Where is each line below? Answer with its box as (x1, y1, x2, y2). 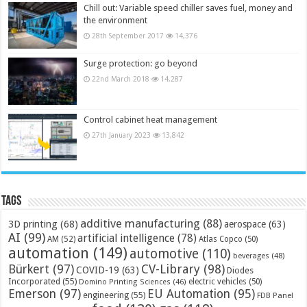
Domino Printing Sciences (79, 277, 171, 286)
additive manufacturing (80, 216, 201, 230)
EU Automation (147, 286, 231, 301)
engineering (83, 289, 130, 300)
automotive (130, 245, 199, 262)
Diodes (227, 265, 254, 275)
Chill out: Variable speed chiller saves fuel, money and (84, 3, 293, 14)
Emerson (8, 286, 57, 301)
